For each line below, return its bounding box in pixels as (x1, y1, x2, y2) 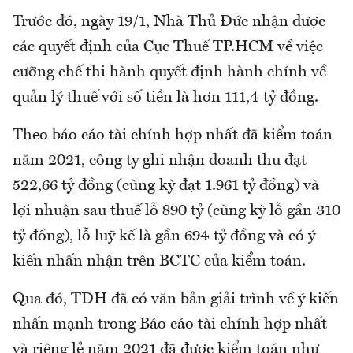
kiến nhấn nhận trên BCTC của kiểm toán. (13, 253, 306, 269)
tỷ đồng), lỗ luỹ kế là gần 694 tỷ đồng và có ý (13, 228, 315, 244)
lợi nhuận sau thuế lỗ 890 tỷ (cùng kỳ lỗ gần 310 (13, 203, 340, 219)
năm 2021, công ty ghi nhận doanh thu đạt (13, 152, 307, 169)
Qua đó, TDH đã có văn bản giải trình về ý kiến (13, 291, 339, 307)
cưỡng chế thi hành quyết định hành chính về (13, 64, 326, 80)
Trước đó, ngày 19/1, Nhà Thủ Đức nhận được (13, 13, 325, 30)
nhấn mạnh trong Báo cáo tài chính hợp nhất (13, 316, 327, 333)
